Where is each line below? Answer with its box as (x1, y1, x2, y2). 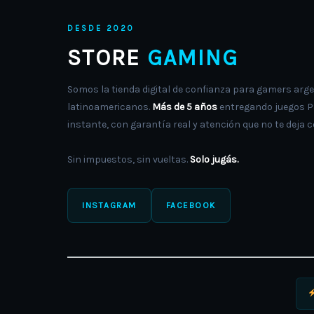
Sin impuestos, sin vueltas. (67, 153, 190, 166)
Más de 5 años (152, 101, 217, 114)
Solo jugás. (190, 153, 238, 166)
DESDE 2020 (67, 24, 135, 34)
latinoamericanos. (67, 101, 152, 114)
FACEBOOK (165, 200, 216, 211)
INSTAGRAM (82, 200, 137, 211)
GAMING (147, 45, 238, 71)
